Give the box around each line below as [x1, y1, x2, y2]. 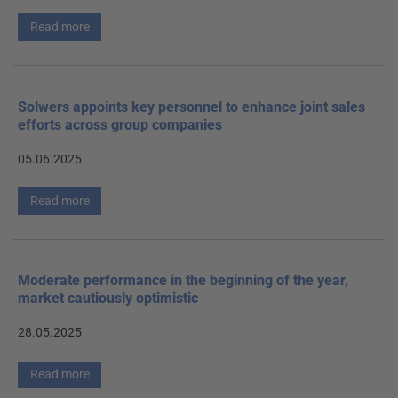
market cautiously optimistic [18, 290, 198, 307]
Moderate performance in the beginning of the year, [18, 272, 348, 290]
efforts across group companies [18, 115, 222, 133]
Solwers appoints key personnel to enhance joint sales [18, 98, 365, 115]
